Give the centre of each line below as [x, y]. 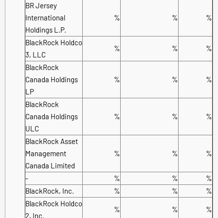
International [45, 17]
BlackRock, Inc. [50, 191]
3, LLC [36, 54]
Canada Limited [50, 165]
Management [46, 153]
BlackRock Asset [52, 141]
